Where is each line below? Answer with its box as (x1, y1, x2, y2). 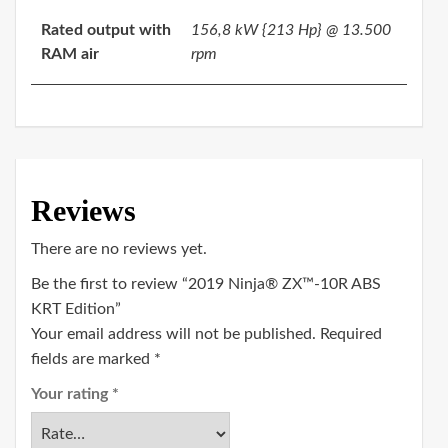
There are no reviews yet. (31, 241, 207, 258)
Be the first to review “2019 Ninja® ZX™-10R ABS (31, 276, 381, 293)
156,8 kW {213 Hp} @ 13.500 (191, 22, 391, 39)
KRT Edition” (31, 301, 121, 318)
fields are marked (31, 351, 154, 368)
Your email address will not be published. (31, 326, 316, 343)
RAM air (41, 46, 99, 63)
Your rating (31, 386, 112, 403)
